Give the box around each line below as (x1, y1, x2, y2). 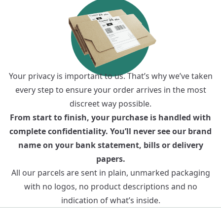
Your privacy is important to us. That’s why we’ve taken (8, 71, 213, 82)
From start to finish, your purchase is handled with (10, 112, 211, 123)
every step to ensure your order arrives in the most (15, 84, 206, 96)
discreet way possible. (70, 98, 151, 110)
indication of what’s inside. (61, 195, 160, 206)
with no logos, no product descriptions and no (24, 181, 197, 192)
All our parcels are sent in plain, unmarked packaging (11, 167, 210, 179)
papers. (96, 153, 125, 165)
